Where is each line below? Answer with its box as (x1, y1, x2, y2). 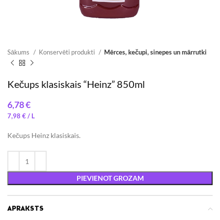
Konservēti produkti (39, 48, 96, 56)
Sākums (7, 48, 31, 56)
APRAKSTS (7, 205, 44, 212)
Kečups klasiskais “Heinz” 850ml (7, 78, 145, 90)
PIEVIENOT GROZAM (76, 174, 144, 182)
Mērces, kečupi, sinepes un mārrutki (104, 48, 207, 56)
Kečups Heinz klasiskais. (7, 131, 81, 139)
